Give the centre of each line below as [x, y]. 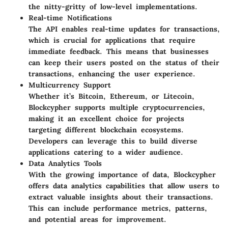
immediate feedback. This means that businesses [119, 52]
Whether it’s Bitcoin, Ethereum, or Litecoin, [111, 96]
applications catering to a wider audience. [106, 152]
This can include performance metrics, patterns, [118, 208]
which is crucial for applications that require [112, 40]
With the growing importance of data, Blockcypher [122, 175]
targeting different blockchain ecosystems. [106, 130]
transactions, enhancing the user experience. [112, 74]
